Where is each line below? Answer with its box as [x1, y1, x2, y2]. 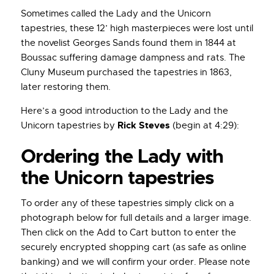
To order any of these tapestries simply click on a [21, 197, 234, 209]
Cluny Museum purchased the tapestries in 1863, [21, 67, 232, 78]
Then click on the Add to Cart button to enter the [21, 226, 236, 238]
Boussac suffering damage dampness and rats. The [21, 52, 245, 64]
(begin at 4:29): [170, 120, 239, 131]
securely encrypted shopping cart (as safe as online [21, 241, 246, 253]
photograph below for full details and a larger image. [21, 212, 251, 223]
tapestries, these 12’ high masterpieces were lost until [21, 23, 253, 34]
